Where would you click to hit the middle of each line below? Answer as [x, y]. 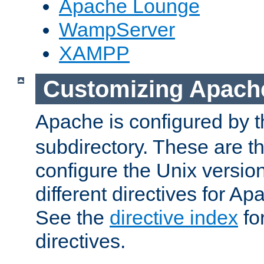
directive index [174, 218]
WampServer [117, 30]
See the [72, 218]
